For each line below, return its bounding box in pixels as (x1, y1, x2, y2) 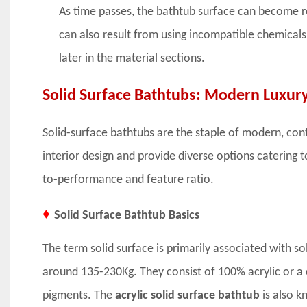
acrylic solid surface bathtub (114, 288, 260, 302)
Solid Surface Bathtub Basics (53, 208, 199, 222)
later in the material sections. (58, 51, 205, 65)
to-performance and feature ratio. (42, 173, 214, 186)
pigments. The (42, 288, 115, 302)
